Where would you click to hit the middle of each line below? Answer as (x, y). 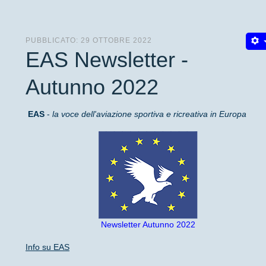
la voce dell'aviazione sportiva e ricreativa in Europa (149, 114)
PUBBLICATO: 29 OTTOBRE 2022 (89, 40)
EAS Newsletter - (107, 59)
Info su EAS (47, 247)
